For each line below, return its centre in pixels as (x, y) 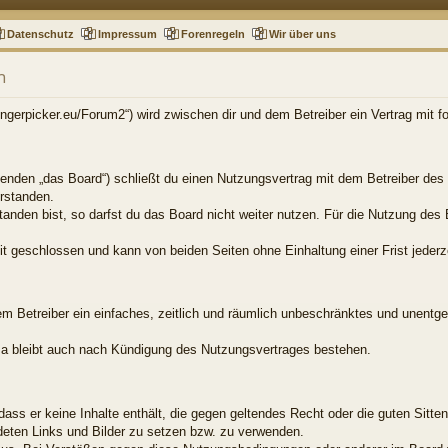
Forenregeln (213, 33)
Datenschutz (41, 33)
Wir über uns (303, 33)
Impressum (128, 33)
